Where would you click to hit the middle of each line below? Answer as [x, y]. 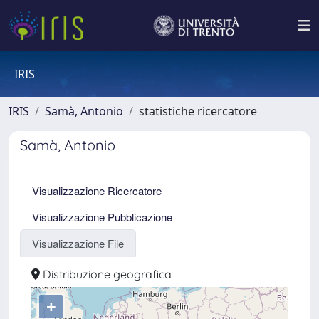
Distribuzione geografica [106, 274]
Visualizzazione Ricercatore [97, 190]
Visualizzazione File [78, 243]
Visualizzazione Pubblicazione [102, 217]
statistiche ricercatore [198, 111]
